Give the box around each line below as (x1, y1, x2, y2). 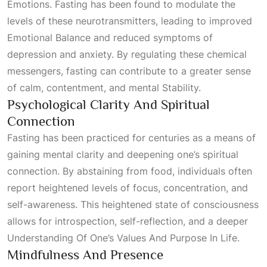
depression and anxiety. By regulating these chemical (7, 48, 247, 60)
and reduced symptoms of (91, 32, 213, 44)
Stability (162, 82, 198, 94)
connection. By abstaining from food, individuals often (7, 165, 252, 177)
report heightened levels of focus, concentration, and (7, 182, 248, 194)
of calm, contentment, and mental (7, 82, 162, 94)
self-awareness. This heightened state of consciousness (7, 198, 259, 210)
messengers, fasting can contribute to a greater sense (7, 65, 251, 77)
